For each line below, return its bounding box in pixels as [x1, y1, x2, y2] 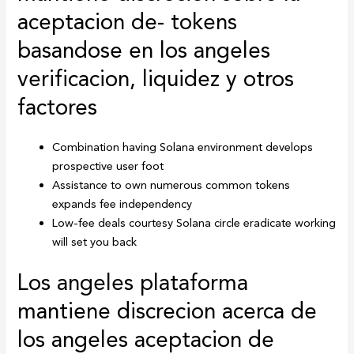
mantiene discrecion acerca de [17, 298, 318, 325]
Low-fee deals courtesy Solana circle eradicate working [52, 216, 337, 231]
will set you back [52, 235, 137, 250]
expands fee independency [52, 197, 193, 212]
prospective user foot [52, 159, 164, 174]
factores [17, 94, 98, 121]
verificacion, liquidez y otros [17, 66, 295, 92]
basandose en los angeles [17, 37, 271, 64]
